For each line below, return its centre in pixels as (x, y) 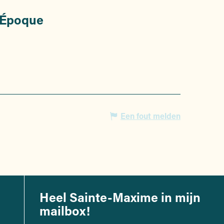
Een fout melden (150, 116)
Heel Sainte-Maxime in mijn (120, 197)
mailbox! (65, 211)
